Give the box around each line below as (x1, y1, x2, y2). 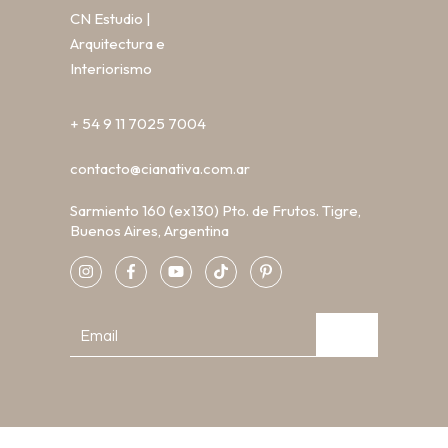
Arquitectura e (70, 34, 165, 54)
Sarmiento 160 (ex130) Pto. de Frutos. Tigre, (70, 201, 361, 221)
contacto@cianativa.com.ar (70, 159, 250, 179)
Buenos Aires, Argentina (70, 221, 229, 241)
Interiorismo (70, 59, 152, 79)
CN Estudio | (70, 9, 151, 29)
